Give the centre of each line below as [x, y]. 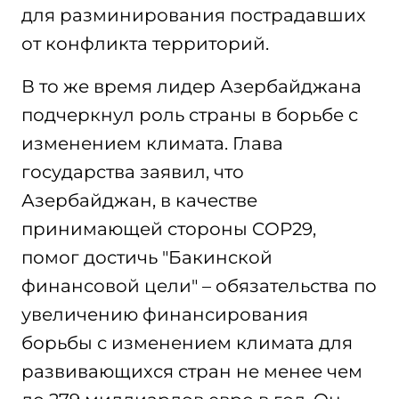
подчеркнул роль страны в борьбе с [190, 115]
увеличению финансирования [165, 314]
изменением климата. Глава [152, 143]
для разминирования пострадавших [194, 15]
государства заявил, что [133, 172]
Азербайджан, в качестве [139, 200]
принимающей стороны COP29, [169, 229]
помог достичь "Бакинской [147, 257]
